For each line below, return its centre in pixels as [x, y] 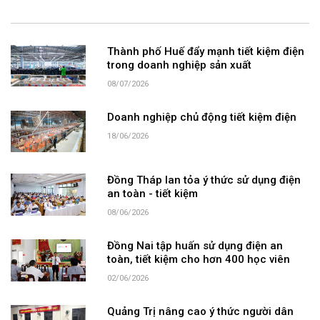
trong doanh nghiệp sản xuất [179, 65]
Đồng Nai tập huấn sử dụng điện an [195, 247]
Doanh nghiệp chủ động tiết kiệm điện [201, 117]
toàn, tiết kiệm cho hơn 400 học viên [198, 260]
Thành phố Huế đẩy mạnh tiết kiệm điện [205, 52]
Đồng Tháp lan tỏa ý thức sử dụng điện [204, 181]
